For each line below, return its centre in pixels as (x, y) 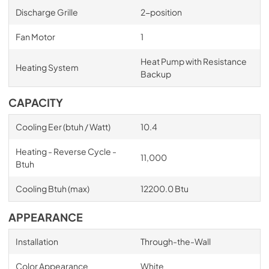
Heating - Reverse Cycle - (66, 151)
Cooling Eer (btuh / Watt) (63, 127)
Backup (156, 74)
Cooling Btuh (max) (52, 189)
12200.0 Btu (164, 189)
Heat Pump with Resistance (193, 61)
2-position (161, 12)
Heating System (47, 67)
